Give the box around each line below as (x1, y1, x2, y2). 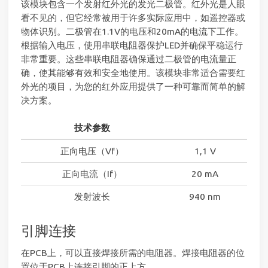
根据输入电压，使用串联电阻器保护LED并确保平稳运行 (21, 40, 243, 51)
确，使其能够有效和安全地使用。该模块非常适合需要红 (21, 68, 245, 78)
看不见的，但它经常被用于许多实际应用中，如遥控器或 (21, 13, 245, 23)
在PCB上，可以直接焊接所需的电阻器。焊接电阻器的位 (21, 248, 245, 258)
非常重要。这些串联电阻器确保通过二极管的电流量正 (21, 54, 236, 65)
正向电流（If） (62, 168, 122, 179)
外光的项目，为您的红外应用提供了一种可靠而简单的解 (21, 81, 245, 92)
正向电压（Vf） (60, 145, 124, 156)
